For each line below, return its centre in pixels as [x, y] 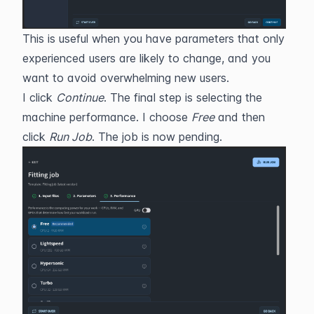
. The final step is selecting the [183, 97]
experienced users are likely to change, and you [146, 58]
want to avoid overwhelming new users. [126, 77]
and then [240, 117]
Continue [80, 97]
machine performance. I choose [107, 117]
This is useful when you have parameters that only [153, 38]
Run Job [70, 136]
